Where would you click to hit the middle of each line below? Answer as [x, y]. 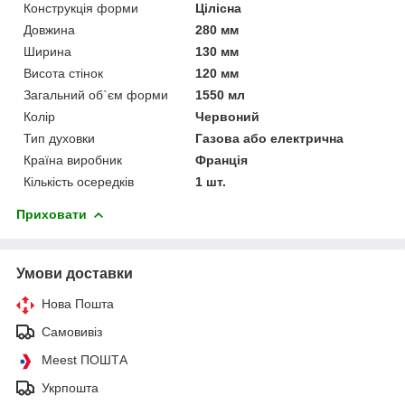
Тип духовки [59, 138]
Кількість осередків [79, 181]
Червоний [228, 116]
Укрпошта [70, 387]
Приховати [52, 214]
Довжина [49, 29]
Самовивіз [72, 331]
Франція [222, 160]
